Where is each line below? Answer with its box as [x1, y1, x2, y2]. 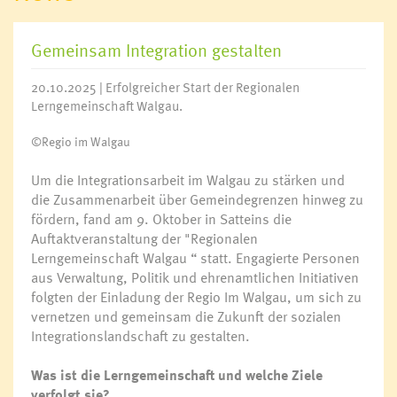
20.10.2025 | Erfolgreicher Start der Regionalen [31, 77, 300, 97]
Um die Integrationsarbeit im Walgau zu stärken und [31, 168, 345, 191]
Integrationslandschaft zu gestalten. [31, 324, 250, 346]
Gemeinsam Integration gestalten [31, 36, 282, 63]
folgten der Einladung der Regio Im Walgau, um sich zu [31, 285, 362, 307]
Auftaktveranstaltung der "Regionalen [31, 227, 258, 249]
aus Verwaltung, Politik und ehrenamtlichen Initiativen [31, 266, 359, 288]
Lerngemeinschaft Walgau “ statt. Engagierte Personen [31, 246, 360, 269]
